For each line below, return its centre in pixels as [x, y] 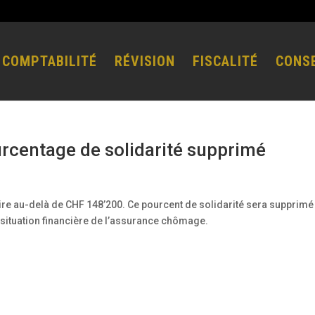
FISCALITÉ [225, 61]
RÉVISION [145, 61]
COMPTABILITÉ [50, 61]
